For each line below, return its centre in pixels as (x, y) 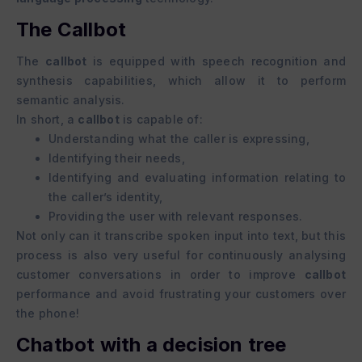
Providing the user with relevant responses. (176, 217)
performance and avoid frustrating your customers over (181, 294)
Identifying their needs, (117, 158)
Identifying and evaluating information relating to (197, 178)
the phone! (48, 314)
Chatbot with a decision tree (152, 345)
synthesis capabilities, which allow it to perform (181, 81)
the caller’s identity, (106, 197)
